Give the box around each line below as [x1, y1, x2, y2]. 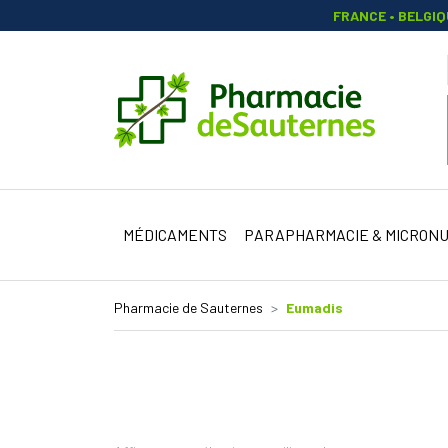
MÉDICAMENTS [122, 225, 227, 244]
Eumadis [286, 299, 343, 316]
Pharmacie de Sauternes [114, 299, 263, 316]
